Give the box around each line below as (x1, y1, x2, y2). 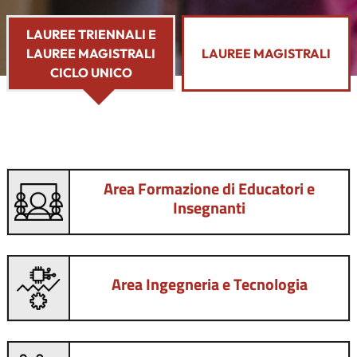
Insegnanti (173, 195, 245, 221)
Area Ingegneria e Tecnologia (111, 272, 308, 297)
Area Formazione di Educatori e (104, 176, 315, 202)
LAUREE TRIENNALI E (25, 26, 156, 43)
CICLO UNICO (49, 65, 132, 81)
